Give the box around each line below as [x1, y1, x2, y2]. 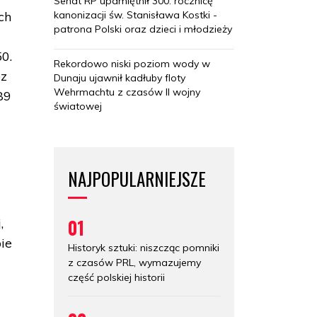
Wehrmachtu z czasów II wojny [54, 85, 200, 98]
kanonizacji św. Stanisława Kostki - [54, 8, 217, 21]
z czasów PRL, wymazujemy [68, 255, 201, 269]
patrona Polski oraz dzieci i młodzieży [54, 22, 232, 35]
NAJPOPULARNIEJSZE [68, 165, 206, 192]
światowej [54, 99, 102, 113]
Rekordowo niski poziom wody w [54, 57, 210, 70]
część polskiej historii [68, 270, 165, 284]
